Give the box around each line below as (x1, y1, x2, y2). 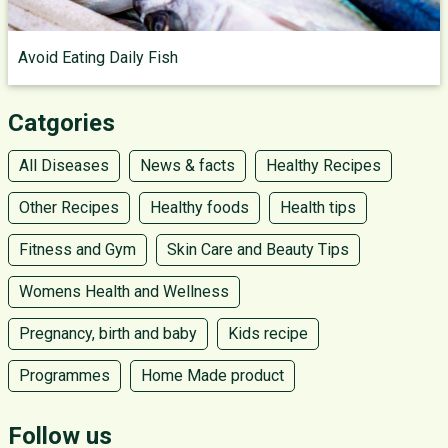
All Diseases (19, 156, 109, 175)
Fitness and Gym (19, 240, 136, 259)
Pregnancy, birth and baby (19, 324, 197, 343)
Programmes (19, 366, 110, 385)
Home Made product (141, 366, 284, 385)
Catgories (8, 109, 115, 137)
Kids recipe (228, 324, 308, 343)
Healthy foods (150, 198, 249, 217)
